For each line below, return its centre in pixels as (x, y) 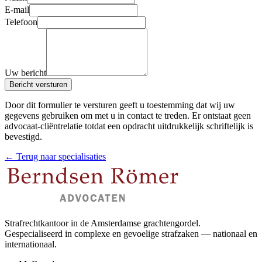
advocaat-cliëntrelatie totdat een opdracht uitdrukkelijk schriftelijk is (129, 126)
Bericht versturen (38, 85)
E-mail (17, 10)
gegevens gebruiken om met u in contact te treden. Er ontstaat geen (128, 116)
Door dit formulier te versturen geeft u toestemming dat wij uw (120, 105)
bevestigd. (23, 137)
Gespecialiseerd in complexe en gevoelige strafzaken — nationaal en (131, 233)
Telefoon (21, 22)
